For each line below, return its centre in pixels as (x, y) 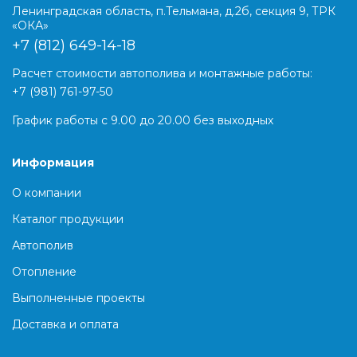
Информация (53, 163)
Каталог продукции (68, 220)
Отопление (44, 272)
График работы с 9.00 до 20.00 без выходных (143, 121)
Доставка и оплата (65, 325)
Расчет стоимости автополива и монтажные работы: (162, 74)
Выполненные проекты (78, 298)
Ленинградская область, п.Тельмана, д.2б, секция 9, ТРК (174, 12)
